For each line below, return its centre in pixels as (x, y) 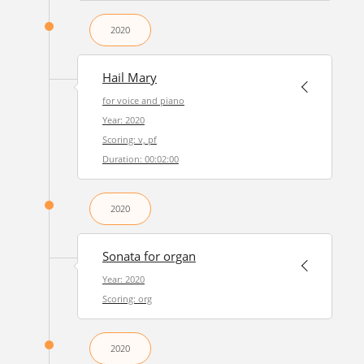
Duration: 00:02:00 (140, 159)
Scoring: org (127, 299)
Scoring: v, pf (129, 139)
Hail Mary (129, 78)
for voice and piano (143, 100)
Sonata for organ (149, 256)
